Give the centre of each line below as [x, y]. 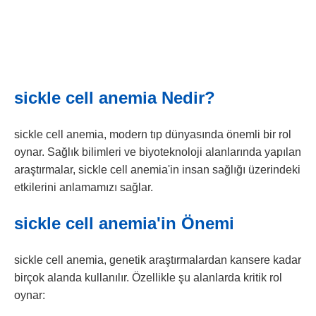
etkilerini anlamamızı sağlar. [84, 187]
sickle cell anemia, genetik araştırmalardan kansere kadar [158, 260]
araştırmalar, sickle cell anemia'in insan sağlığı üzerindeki [157, 169]
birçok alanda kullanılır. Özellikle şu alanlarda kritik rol [148, 277]
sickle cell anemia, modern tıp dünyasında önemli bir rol [153, 134]
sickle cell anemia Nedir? [115, 97]
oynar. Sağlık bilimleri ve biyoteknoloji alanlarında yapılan [158, 152]
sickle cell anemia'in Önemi [124, 223]
